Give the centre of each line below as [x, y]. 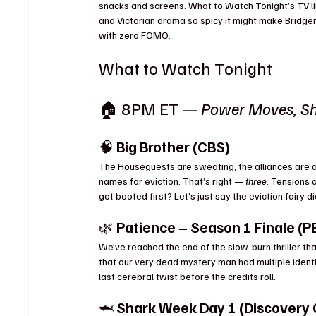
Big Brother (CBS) [174, 146]
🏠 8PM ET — [150, 108]
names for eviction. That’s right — [172, 181]
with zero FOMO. [135, 35]
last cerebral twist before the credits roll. [188, 276]
